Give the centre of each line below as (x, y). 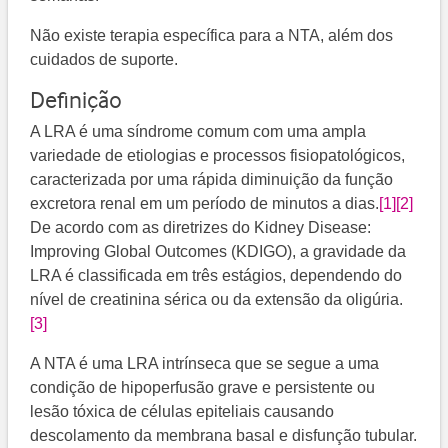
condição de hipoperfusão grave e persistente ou (203, 388)
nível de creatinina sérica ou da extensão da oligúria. (217, 300)
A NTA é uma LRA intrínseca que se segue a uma (205, 364)
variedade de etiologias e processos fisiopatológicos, (218, 156)
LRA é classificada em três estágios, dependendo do (216, 276)
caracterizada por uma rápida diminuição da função (212, 180)
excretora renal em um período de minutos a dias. (205, 204)
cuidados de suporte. (104, 60)
